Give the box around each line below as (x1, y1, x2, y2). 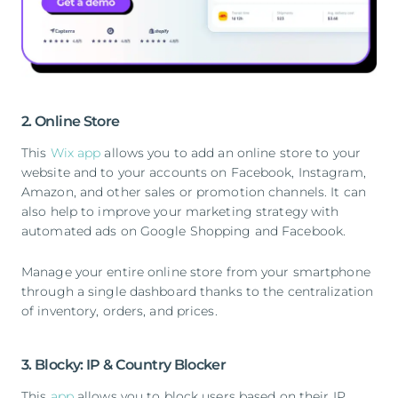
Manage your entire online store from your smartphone (21, 263, 370, 280)
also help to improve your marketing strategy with (21, 203, 339, 219)
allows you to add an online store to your (100, 144, 362, 161)
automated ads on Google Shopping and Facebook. (21, 222, 346, 239)
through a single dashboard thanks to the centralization (21, 283, 374, 299)
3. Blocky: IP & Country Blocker (21, 355, 227, 373)
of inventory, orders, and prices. (21, 302, 218, 319)
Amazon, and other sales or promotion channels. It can (21, 183, 366, 200)
